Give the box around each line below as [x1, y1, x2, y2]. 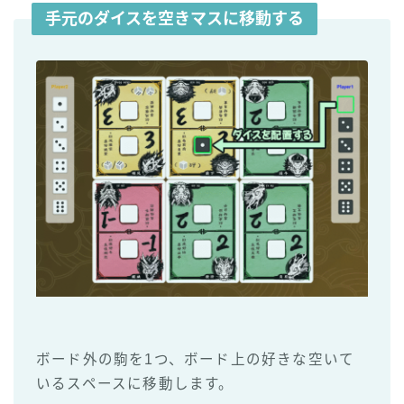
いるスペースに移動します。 [36, 376, 234, 392]
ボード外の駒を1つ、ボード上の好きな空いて [36, 352, 355, 368]
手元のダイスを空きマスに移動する [45, 9, 304, 28]
